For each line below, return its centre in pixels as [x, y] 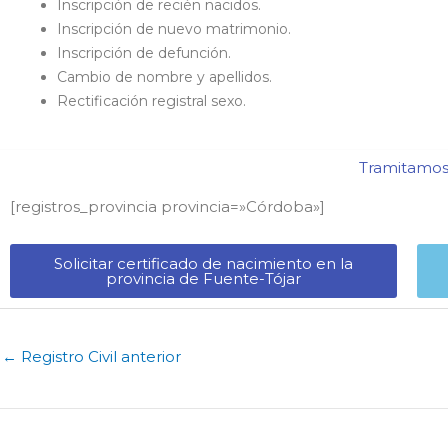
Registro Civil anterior [99, 356]
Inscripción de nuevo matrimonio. [174, 28]
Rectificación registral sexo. [151, 100]
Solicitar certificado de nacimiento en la [203, 263]
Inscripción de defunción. [144, 52]
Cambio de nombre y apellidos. [164, 76]
